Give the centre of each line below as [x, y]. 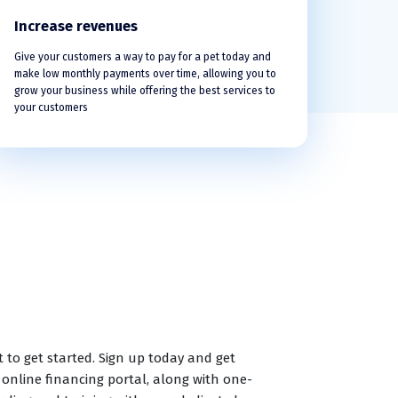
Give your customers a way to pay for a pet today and [142, 57]
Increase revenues [76, 26]
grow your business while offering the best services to [144, 91]
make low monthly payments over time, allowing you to [145, 74]
